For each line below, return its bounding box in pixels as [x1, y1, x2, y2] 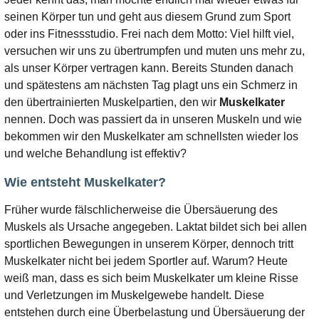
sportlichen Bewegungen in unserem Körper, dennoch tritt [4, 237, 294, 250]
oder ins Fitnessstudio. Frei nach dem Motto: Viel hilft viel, [4, 27, 295, 40]
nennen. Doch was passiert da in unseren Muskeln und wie [4, 113, 303, 125]
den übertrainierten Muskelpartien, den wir [4, 95, 220, 108]
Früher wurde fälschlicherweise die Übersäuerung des [4, 203, 278, 216]
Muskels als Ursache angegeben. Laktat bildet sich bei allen [4, 220, 308, 233]
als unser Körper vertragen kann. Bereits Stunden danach [4, 61, 294, 74]
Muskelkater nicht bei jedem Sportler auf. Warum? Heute [4, 254, 288, 267]
